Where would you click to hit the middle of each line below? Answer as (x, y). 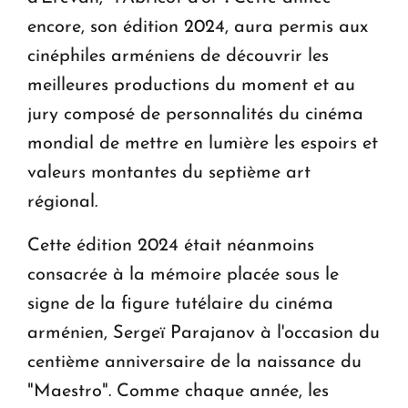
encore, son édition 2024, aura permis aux (198, 28)
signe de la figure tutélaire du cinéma (180, 305)
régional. (62, 203)
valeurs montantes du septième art (169, 173)
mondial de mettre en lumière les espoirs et (203, 144)
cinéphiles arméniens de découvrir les (178, 57)
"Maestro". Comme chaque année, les (178, 392)
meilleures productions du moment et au (191, 86)
